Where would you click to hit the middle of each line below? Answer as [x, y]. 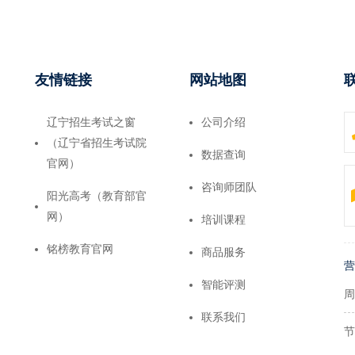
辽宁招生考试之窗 [91, 122]
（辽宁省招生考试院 [97, 142]
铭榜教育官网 [80, 248]
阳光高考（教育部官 [97, 195]
